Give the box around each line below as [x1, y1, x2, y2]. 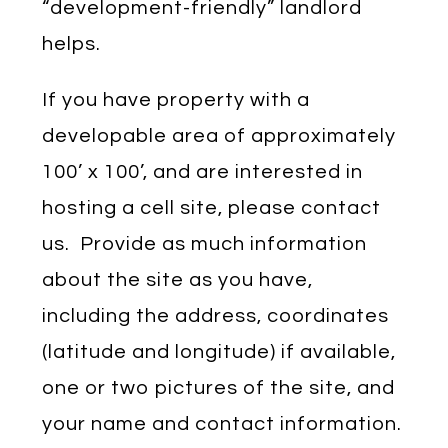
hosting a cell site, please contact [42, 197, 382, 218]
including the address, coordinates [42, 305, 390, 326]
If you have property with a [42, 89, 311, 110]
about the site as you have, [42, 269, 314, 290]
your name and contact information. [42, 413, 403, 434]
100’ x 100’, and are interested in [42, 161, 364, 182]
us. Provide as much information [42, 233, 368, 254]
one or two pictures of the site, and [42, 377, 396, 398]
